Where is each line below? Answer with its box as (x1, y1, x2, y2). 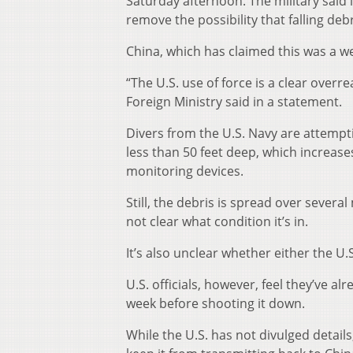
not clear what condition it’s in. (126, 213, 308, 231)
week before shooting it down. (126, 295, 305, 313)
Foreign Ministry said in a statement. (126, 93, 342, 111)
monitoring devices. (126, 162, 243, 180)
